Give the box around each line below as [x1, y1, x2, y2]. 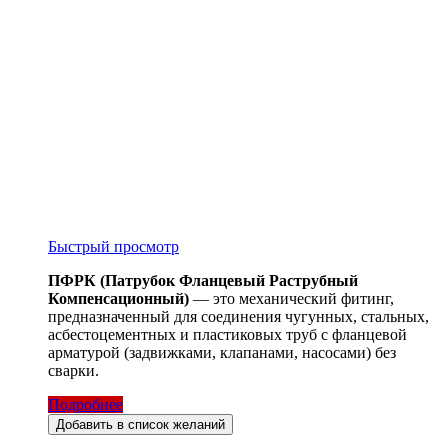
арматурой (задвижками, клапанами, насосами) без [48, 343, 396, 361]
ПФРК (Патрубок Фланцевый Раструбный [48, 271, 358, 289]
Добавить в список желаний [56, 416, 225, 432]
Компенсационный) [48, 289, 189, 307]
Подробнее [48, 395, 123, 413]
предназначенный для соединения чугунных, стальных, [48, 307, 429, 325]
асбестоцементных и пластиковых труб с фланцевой [48, 325, 407, 343]
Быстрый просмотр [48, 237, 179, 255]
